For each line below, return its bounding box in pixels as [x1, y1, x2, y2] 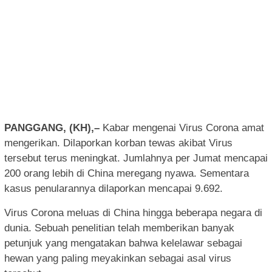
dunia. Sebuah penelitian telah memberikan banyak [4, 222, 234, 234]
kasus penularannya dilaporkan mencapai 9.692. [4, 182, 223, 194]
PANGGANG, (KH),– [4, 121, 103, 134]
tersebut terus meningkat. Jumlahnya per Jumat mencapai [4, 152, 268, 164]
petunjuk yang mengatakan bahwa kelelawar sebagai [4, 237, 242, 249]
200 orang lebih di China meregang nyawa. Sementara [4, 167, 249, 179]
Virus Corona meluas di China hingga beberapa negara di [4, 206, 262, 219]
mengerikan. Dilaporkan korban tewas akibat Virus [4, 137, 233, 149]
